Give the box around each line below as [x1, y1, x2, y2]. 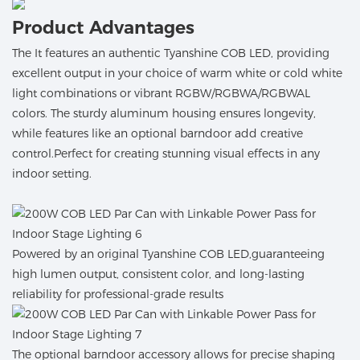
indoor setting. [12, 166, 92, 181]
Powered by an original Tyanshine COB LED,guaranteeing [12, 246, 325, 261]
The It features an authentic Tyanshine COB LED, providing [12, 45, 329, 60]
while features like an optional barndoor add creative [12, 125, 303, 141]
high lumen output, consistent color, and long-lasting [12, 266, 305, 281]
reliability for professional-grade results [12, 286, 223, 301]
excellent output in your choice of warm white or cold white [12, 65, 342, 80]
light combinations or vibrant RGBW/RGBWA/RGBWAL [12, 85, 310, 100]
